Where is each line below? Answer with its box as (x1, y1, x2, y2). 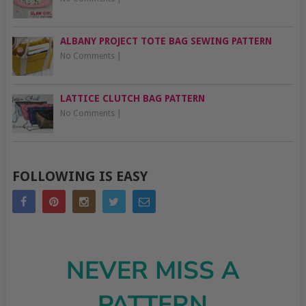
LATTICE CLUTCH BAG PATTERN (59, 93, 205, 105)
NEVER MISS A (66, 254, 240, 288)
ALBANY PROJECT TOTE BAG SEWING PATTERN (59, 36, 272, 47)
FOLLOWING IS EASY (12, 168, 148, 185)
